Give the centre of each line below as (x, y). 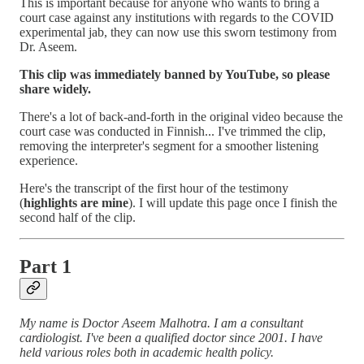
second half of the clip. (78, 217)
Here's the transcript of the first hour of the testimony (154, 188)
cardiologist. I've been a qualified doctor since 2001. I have (171, 337)
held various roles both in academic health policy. (147, 352)
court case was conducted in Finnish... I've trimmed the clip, (173, 131)
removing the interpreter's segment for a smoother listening (169, 146)
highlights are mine (76, 203)
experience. (49, 160)
